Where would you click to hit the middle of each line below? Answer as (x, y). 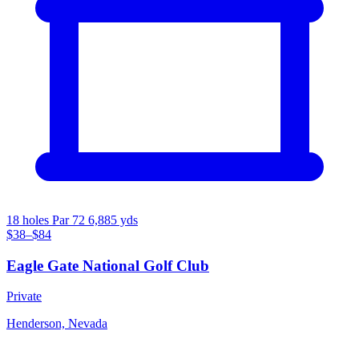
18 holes (29, 220)
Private (24, 296)
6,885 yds (113, 220)
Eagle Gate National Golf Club (108, 265)
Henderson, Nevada (57, 324)
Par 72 (69, 220)
